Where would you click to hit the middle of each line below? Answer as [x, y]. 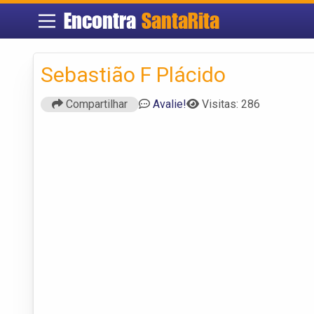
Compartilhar [95, 104]
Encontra [102, 21]
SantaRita [180, 21]
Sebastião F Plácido [133, 74]
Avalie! [170, 104]
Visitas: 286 [231, 104]
